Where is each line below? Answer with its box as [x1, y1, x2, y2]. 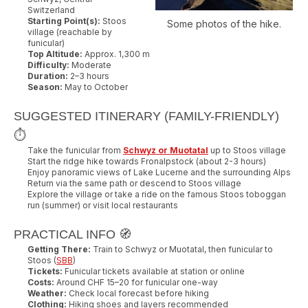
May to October [63, 81, 128, 92]
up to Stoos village [208, 144, 286, 155]
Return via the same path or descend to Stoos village [27, 177, 241, 188]
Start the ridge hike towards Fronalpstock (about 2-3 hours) [27, 155, 266, 166]
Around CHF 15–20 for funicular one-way [54, 276, 218, 287]
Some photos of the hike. [167, 17, 281, 30]
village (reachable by [27, 26, 112, 37]
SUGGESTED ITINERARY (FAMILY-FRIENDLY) [14, 109, 279, 123]
